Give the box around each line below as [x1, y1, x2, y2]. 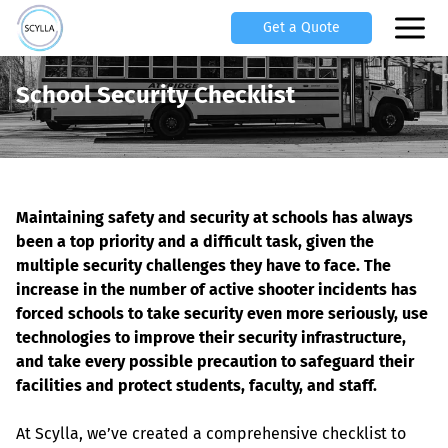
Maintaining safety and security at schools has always [16, 208, 417, 227]
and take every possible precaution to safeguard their [16, 352, 418, 371]
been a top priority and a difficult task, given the [16, 232, 378, 251]
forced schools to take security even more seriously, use [16, 304, 432, 323]
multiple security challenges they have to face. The [16, 256, 395, 275]
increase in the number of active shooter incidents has [16, 280, 421, 299]
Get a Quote [263, 19, 340, 36]
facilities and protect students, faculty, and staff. [16, 376, 377, 395]
